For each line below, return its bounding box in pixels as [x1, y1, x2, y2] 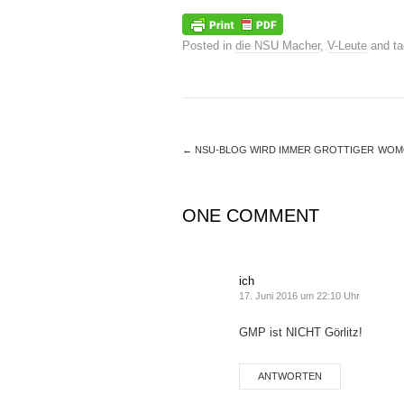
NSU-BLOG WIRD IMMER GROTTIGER [192, 144, 374, 156]
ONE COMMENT [182, 206, 319, 226]
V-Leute [327, 39, 367, 53]
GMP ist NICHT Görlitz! [239, 326, 363, 340]
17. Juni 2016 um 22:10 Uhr [239, 290, 360, 302]
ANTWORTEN [258, 371, 322, 382]
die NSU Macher [235, 39, 320, 53]
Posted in [182, 39, 235, 53]
